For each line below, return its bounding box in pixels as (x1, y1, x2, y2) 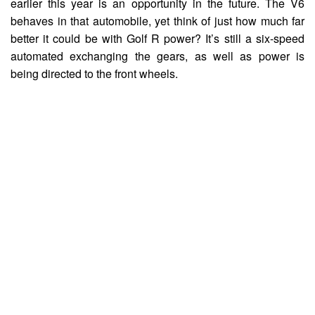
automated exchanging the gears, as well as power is (11, 47, 304, 64)
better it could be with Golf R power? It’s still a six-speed (11, 30, 304, 46)
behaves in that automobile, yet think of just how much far (11, 12, 304, 29)
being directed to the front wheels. (11, 65, 178, 82)
